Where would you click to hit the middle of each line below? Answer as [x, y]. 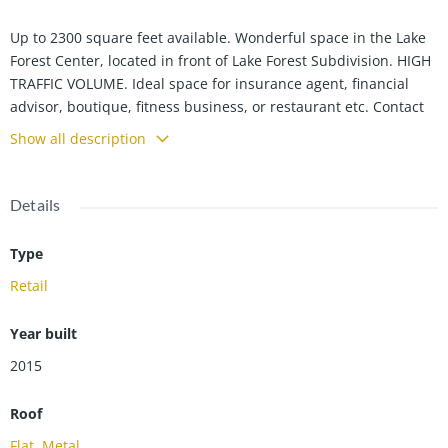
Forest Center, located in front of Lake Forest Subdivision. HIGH [220, 60]
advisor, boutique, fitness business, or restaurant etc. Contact [217, 106]
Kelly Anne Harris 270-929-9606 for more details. [172, 129]
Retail [29, 285]
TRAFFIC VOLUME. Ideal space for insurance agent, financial [209, 83]
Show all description [78, 138]
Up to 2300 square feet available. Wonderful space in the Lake [218, 37]
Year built [43, 333]
